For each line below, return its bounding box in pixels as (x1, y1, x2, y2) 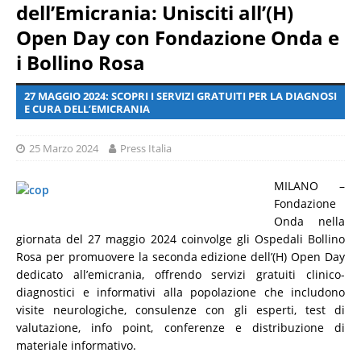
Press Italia (120, 141, 172, 156)
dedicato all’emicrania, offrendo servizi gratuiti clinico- (16, 267, 345, 282)
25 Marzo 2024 (29, 141, 98, 156)
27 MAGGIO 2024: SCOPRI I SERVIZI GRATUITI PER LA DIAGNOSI (24, 89, 337, 103)
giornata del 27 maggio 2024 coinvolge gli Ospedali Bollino (16, 231, 345, 247)
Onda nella (274, 214, 345, 229)
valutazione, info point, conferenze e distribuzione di (16, 320, 345, 335)
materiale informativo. (16, 338, 136, 353)
